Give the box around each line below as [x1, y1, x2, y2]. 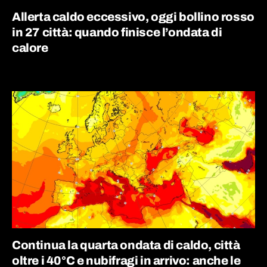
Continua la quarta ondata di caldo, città [12, 238, 240, 252]
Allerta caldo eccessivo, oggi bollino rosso [12, 10, 254, 23]
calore [12, 41, 48, 54]
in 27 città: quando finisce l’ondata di [12, 26, 222, 39]
